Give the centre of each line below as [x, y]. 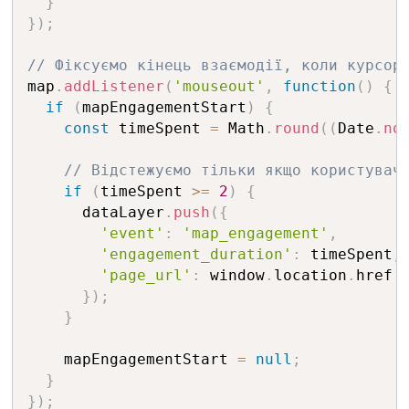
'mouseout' [219, 86]
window [232, 275]
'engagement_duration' [196, 254]
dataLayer [95, 212]
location [310, 275]
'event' [132, 233]
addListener [114, 86]
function [319, 86]
